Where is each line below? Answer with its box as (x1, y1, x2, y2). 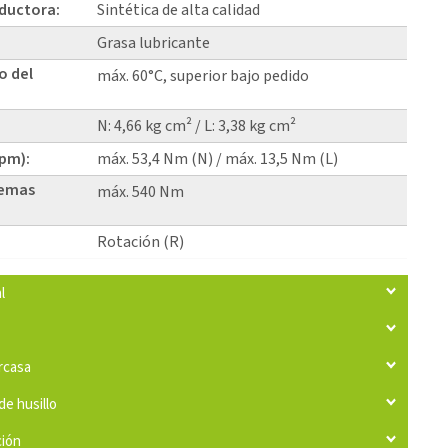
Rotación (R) (97, 230, 185, 253)
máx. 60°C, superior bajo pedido (97, 64, 310, 87)
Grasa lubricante (97, 31, 211, 54)
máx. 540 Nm (97, 180, 185, 203)
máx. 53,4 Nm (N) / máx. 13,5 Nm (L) (97, 147, 339, 170)
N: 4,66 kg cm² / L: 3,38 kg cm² (97, 114, 297, 137)
